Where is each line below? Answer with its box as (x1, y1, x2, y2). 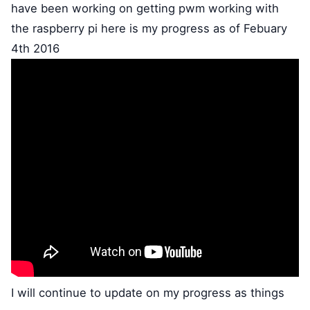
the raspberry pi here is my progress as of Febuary (11, 21, 287, 36)
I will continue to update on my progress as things (11, 286, 284, 300)
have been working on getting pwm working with (11, 1, 279, 16)
